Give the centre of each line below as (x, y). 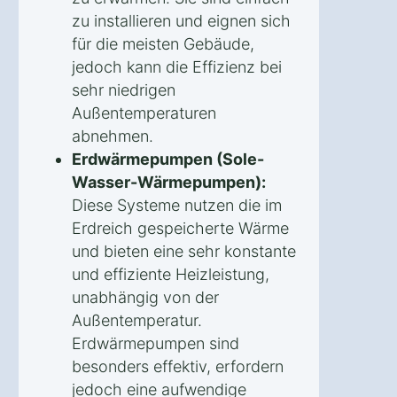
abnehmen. (113, 136)
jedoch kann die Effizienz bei (177, 66)
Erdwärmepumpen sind (156, 343)
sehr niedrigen (124, 90)
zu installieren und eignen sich (181, 20)
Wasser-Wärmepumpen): (169, 182)
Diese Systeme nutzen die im (177, 205)
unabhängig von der (145, 297)
